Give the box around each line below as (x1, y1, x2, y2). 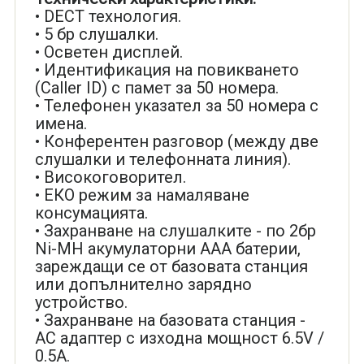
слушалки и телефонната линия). (34, 149, 291, 169)
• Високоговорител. (34, 167, 186, 187)
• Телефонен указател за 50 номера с (34, 96, 318, 115)
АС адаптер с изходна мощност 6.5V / (34, 328, 324, 348)
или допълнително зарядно (34, 275, 252, 294)
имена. (34, 114, 87, 133)
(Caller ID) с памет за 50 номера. (34, 78, 279, 97)
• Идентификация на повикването (34, 60, 299, 80)
